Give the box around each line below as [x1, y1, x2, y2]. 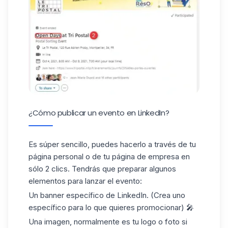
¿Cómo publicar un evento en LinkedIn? [28, 107, 169, 119]
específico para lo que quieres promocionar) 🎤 [28, 203, 194, 213]
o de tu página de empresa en [83, 152, 190, 162]
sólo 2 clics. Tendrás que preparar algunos [28, 164, 176, 174]
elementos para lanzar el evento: [28, 176, 142, 186]
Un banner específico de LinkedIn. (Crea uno [28, 190, 185, 201]
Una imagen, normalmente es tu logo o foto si [28, 216, 187, 226]
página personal [28, 152, 83, 162]
